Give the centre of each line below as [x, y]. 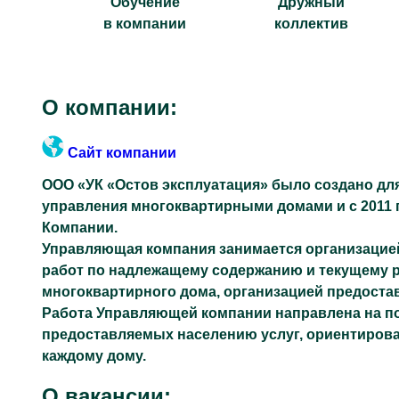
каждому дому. [94, 356]
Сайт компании [120, 153]
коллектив [311, 24]
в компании [145, 24]
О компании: [110, 107]
